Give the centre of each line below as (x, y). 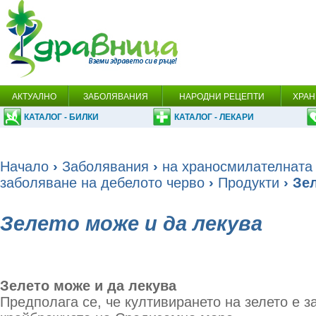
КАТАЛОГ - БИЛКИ (61, 117)
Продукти (249, 183)
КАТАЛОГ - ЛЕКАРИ (214, 117)
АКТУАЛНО (34, 97)
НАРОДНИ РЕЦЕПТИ (221, 97)
